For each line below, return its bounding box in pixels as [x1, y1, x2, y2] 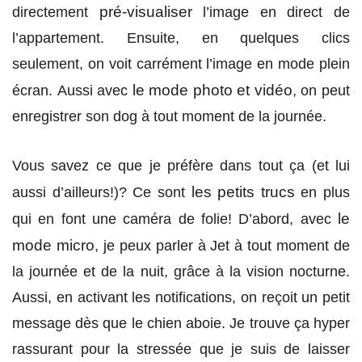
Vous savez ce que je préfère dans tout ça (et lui [12, 158, 350, 175]
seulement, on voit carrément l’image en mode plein [12, 55, 350, 72]
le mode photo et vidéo [132, 81, 293, 99]
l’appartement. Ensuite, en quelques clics [12, 29, 350, 46]
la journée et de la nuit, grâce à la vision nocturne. [12, 263, 350, 280]
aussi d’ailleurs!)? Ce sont [12, 184, 192, 201]
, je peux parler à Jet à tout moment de [94, 238, 351, 255]
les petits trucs [191, 183, 295, 201]
